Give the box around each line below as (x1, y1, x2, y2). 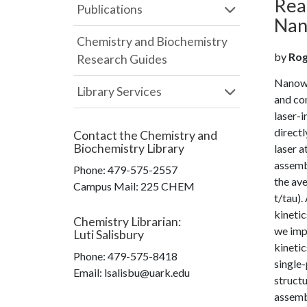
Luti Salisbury (73, 228, 144, 242)
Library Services (77, 84, 162, 99)
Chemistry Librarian (73, 214, 178, 229)
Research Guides (77, 52, 167, 66)
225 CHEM (140, 180, 195, 193)
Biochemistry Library (73, 141, 184, 156)
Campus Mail (73, 180, 136, 193)
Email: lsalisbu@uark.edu (73, 266, 190, 279)
